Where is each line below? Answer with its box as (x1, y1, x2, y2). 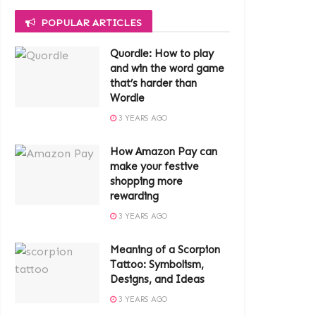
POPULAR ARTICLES (41, 17, 142, 29)
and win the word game (110, 62, 224, 75)
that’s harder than (110, 77, 197, 90)
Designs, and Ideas (110, 273, 205, 286)
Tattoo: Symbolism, (110, 258, 204, 271)
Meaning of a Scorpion (110, 243, 220, 256)
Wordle (110, 92, 145, 104)
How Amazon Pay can (110, 145, 217, 158)
